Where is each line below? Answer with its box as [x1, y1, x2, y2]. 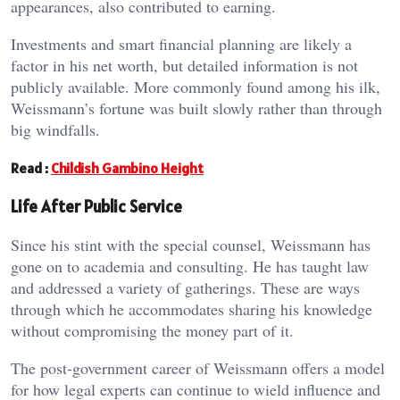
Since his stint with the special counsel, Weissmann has [11, 234, 371, 256]
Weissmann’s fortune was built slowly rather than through [11, 96, 382, 119]
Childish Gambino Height [51, 159, 204, 178]
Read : [11, 159, 48, 178]
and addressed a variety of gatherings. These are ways [11, 277, 360, 299]
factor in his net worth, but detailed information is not [11, 54, 358, 76]
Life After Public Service [11, 196, 182, 218]
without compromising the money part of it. [11, 320, 294, 342]
